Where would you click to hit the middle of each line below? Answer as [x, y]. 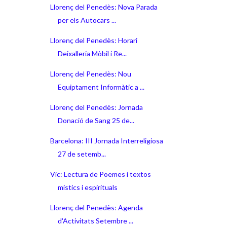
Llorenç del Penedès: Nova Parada [104, 7]
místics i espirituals [87, 187]
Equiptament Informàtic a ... [101, 87]
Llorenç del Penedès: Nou [90, 73]
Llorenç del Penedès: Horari [93, 40]
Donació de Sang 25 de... [96, 120]
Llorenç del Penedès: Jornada [96, 107]
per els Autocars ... [87, 20]
